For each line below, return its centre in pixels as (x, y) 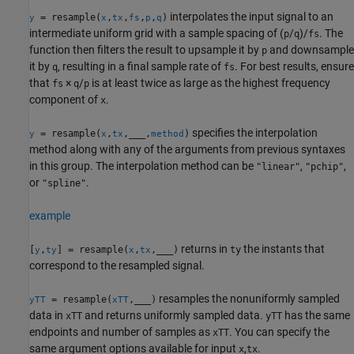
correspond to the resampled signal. (117, 265)
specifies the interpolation (254, 132)
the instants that (283, 249)
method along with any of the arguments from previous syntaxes (187, 149)
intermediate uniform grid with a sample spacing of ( (156, 33)
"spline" (64, 183)
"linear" (278, 166)
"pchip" (324, 166)
